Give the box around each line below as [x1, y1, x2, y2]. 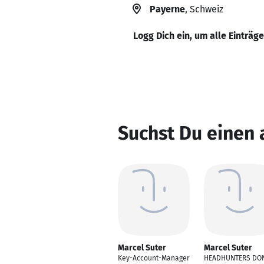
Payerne [150, 4, 185, 15]
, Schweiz [185, 4, 223, 15]
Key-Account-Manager [118, 254, 190, 262]
